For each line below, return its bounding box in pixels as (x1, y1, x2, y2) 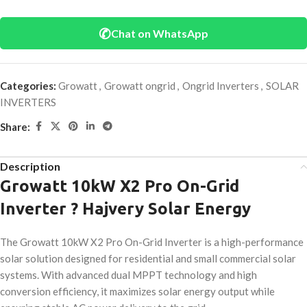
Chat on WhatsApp (111, 27, 208, 40)
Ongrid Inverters (182, 79, 259, 93)
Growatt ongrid (104, 79, 175, 93)
